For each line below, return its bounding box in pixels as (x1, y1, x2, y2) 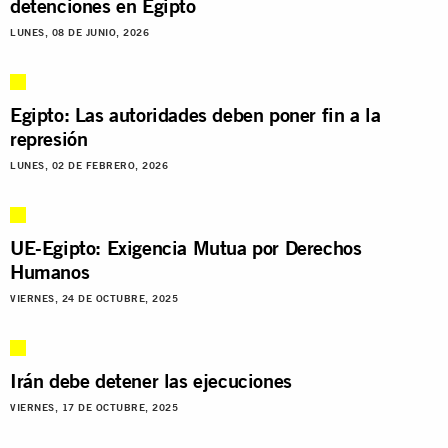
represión (10, 125, 88, 151)
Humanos (10, 258, 90, 284)
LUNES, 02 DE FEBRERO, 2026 (10, 159, 168, 171)
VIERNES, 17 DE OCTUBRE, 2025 (10, 401, 178, 413)
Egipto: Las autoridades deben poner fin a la (10, 101, 381, 127)
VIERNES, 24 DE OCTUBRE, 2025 (10, 292, 178, 304)
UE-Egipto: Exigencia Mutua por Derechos (10, 234, 362, 260)
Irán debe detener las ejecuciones (10, 367, 292, 393)
